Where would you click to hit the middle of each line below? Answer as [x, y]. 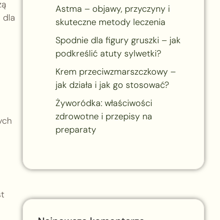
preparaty [76, 129]
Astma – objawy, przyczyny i [112, 9]
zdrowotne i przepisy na [104, 116]
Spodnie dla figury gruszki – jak [118, 40]
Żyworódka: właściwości [104, 103]
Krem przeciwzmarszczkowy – [115, 71]
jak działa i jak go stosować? [112, 85]
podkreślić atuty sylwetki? [108, 53]
